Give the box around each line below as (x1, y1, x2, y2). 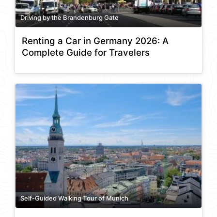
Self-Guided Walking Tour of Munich (20, 194, 128, 202)
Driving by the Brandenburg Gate (20, 13, 119, 21)
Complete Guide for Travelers (22, 47, 150, 59)
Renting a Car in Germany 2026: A (22, 35, 169, 47)
